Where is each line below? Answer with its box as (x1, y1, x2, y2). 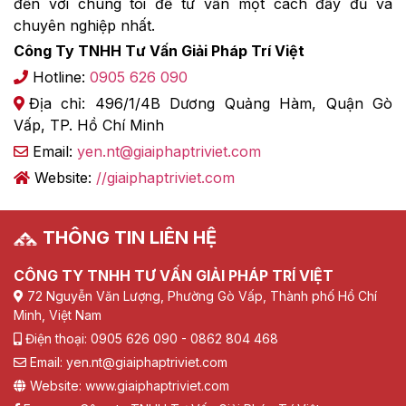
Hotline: (33, 68, 90, 87)
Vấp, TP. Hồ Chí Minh (14, 116, 164, 134)
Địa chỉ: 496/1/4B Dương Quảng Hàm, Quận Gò (29, 94, 392, 112)
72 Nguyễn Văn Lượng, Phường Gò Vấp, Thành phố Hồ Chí (24, 288, 377, 304)
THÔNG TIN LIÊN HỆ (43, 227, 217, 249)
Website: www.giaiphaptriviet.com (26, 377, 229, 393)
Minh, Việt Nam (14, 307, 101, 324)
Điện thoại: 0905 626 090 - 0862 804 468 (22, 331, 278, 347)
